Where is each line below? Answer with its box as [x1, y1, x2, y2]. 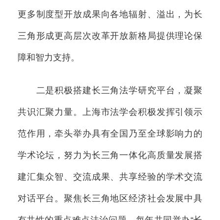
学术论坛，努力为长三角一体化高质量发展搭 [17, 150, 203, 160]
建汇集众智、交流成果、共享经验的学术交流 [17, 171, 203, 182]
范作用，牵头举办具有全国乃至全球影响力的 [17, 128, 203, 138]
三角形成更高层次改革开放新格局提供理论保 [17, 31, 203, 41]
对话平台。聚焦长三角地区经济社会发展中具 [17, 193, 203, 203]
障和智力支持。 [17, 53, 80, 63]
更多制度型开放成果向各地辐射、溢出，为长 [17, 9, 203, 20]
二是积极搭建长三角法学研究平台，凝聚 [17, 85, 203, 95]
